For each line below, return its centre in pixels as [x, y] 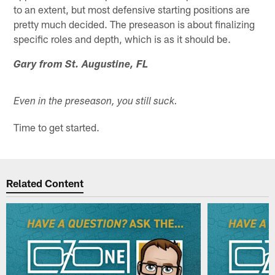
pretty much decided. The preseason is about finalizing [134, 24]
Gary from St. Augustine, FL [81, 65]
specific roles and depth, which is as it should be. [122, 38]
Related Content [45, 183]
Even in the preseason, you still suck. [96, 102]
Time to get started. [57, 127]
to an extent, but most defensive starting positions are [132, 9]
